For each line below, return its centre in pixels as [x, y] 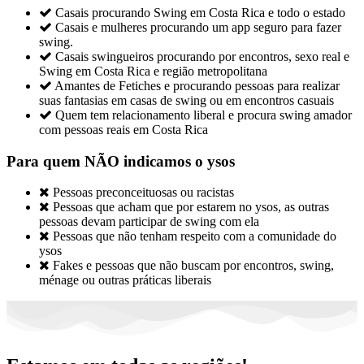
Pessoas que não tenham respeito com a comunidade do [195, 236]
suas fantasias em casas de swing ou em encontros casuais [186, 101]
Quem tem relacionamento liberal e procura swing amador [204, 115]
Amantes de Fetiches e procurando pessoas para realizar [197, 86]
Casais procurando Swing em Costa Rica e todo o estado [200, 13]
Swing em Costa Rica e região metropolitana [153, 71]
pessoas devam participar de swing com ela [149, 221]
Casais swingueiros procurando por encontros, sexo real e [202, 57]
